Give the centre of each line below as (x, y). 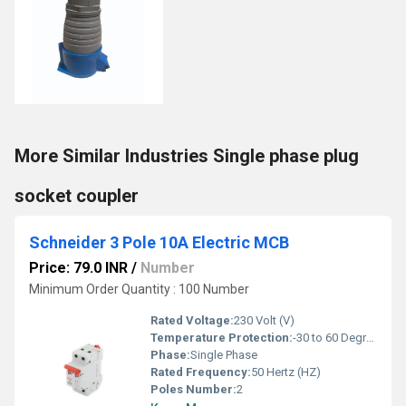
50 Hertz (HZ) (286, 372)
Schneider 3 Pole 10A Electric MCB (159, 242)
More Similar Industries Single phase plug (187, 156)
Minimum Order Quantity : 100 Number (139, 289)
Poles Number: (193, 389)
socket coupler (77, 196)
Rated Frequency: (201, 372)
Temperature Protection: (222, 338)
